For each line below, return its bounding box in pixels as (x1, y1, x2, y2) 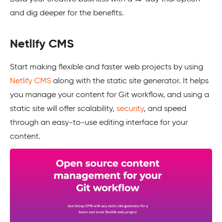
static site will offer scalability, (10, 105, 116, 113)
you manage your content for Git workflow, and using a (10, 91, 209, 100)
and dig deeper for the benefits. (10, 9, 124, 18)
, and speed (144, 105, 186, 113)
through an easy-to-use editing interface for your (10, 119, 188, 127)
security (116, 105, 144, 113)
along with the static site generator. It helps (51, 77, 209, 86)
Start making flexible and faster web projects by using (10, 63, 203, 72)
